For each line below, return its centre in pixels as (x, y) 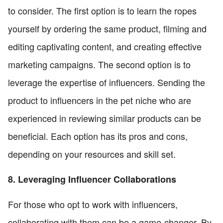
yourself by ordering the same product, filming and (107, 28)
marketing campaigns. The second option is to (99, 64)
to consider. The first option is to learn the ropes (102, 10)
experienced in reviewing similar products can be (105, 118)
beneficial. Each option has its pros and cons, (98, 136)
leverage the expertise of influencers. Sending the (107, 82)
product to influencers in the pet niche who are (100, 100)
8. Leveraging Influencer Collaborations (92, 179)
